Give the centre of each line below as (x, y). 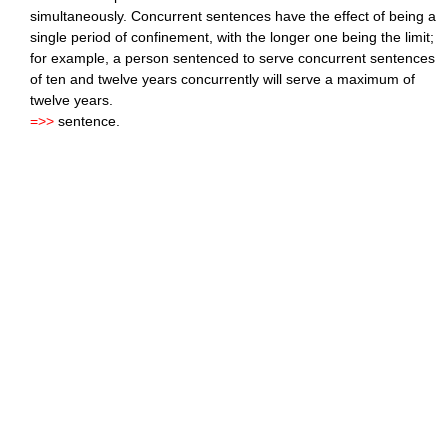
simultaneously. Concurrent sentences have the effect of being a (233, 16)
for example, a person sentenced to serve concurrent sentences (232, 58)
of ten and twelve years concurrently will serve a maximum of (222, 79)
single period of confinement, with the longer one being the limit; (232, 37)
